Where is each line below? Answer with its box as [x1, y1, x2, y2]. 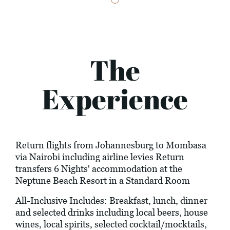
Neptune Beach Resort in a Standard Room [15, 175, 190, 186]
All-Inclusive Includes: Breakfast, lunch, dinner [15, 195, 207, 206]
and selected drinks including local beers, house [15, 207, 208, 218]
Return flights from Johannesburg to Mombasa [15, 140, 206, 151]
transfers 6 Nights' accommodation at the [15, 163, 182, 175]
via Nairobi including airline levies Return [15, 151, 184, 163]
